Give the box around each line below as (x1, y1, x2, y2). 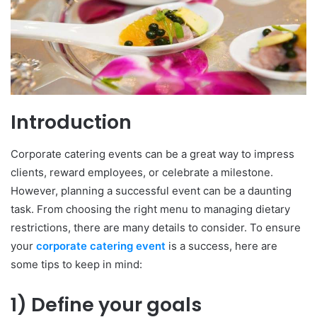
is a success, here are (166, 238, 277, 253)
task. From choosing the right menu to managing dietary (11, 202, 290, 216)
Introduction (11, 109, 132, 136)
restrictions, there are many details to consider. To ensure (11, 220, 301, 234)
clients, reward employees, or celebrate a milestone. (11, 165, 273, 179)
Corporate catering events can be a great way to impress (11, 146, 294, 161)
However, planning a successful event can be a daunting (11, 183, 292, 197)
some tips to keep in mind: (11, 257, 142, 271)
